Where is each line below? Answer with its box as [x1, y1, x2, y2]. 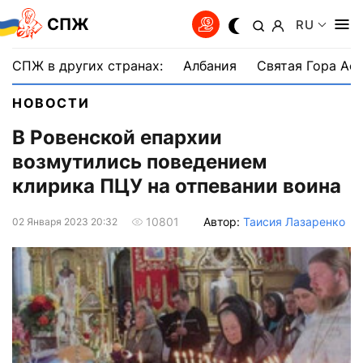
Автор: [203, 214, 243, 228]
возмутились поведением [12, 150, 267, 174]
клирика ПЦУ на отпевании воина [12, 174, 341, 199]
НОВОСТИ [12, 95, 90, 111]
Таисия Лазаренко [243, 214, 345, 228]
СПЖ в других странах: [12, 58, 163, 74]
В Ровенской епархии [12, 126, 222, 150]
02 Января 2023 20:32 [12, 215, 117, 228]
